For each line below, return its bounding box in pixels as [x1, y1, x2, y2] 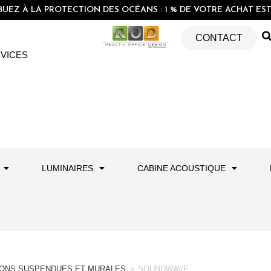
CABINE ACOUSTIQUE [137, 163, 226, 173]
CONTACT [195, 33, 243, 43]
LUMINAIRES [42, 163, 93, 173]
